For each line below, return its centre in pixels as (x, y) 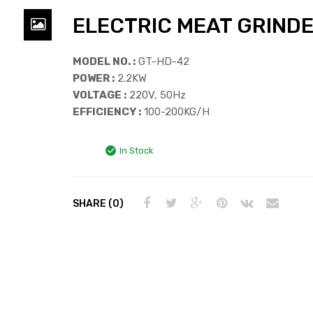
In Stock (136, 150)
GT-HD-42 (162, 61)
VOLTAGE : (100, 95)
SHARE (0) (98, 204)
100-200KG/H (175, 111)
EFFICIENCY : (107, 111)
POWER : (94, 78)
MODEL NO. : (104, 61)
